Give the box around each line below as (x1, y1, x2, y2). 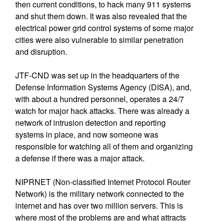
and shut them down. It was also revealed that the (15, 10, 187, 22)
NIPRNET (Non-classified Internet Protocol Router (15, 176, 190, 187)
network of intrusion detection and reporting (15, 117, 166, 128)
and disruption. (15, 46, 67, 57)
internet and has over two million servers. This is (15, 200, 183, 211)
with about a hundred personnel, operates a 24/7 (15, 93, 184, 105)
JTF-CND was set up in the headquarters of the (15, 70, 180, 81)
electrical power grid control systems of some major (15, 22, 193, 34)
